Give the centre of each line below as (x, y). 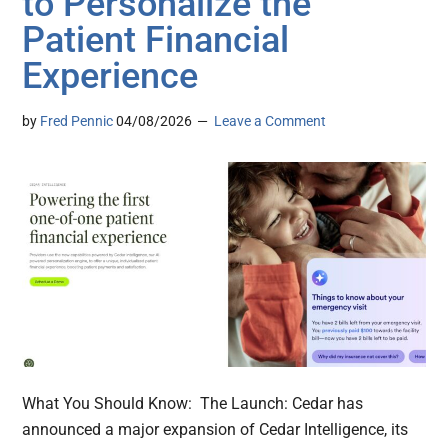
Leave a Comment (270, 121)
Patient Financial (156, 40)
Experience (110, 76)
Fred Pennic (77, 121)
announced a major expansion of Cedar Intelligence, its (215, 429)
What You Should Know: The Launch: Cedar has (193, 403)
